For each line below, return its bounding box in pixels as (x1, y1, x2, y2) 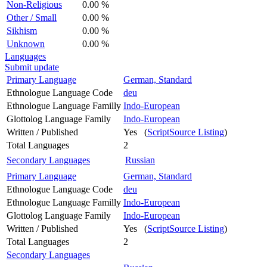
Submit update (5, 61, 59, 72)
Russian (125, 154, 155, 165)
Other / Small (7, 12, 57, 23)
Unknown (7, 38, 45, 49)
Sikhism (7, 25, 37, 36)
